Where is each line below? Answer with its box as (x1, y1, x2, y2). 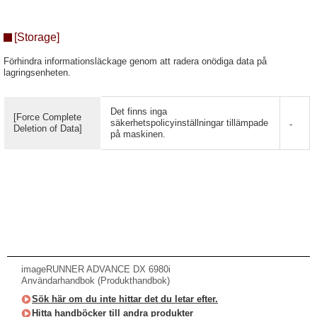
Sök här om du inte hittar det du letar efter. (32, 294, 218, 304)
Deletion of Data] (13, 123, 82, 134)
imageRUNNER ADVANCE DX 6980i (21, 264, 171, 275)
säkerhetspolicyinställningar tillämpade (110, 117, 268, 128)
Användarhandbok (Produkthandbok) (21, 275, 170, 286)
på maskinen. (110, 129, 166, 139)
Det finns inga (110, 106, 167, 117)
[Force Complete (13, 112, 81, 122)
